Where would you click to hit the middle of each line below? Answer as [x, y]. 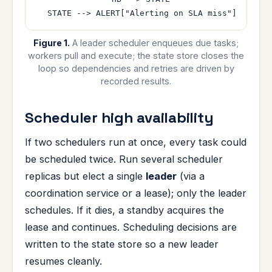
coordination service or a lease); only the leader [136, 193]
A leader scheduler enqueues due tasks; [154, 43]
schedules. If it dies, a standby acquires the [124, 210]
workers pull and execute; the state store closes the [136, 56]
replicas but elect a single [85, 176]
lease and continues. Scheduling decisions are [131, 227]
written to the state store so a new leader [122, 244]
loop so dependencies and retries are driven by [136, 69]
